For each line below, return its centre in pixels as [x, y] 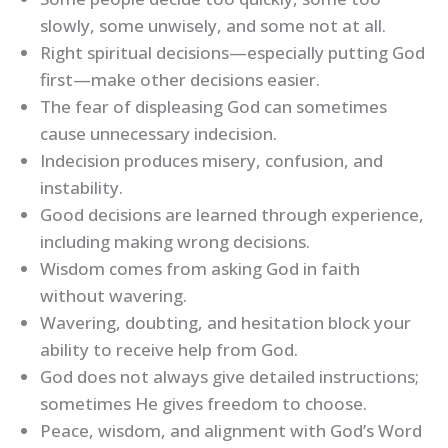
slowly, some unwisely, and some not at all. [213, 25]
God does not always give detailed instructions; [229, 376]
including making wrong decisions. [175, 241]
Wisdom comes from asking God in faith [200, 268]
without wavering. [113, 295]
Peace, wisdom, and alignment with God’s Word [231, 430]
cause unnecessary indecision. [158, 133]
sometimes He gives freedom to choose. [203, 403]
